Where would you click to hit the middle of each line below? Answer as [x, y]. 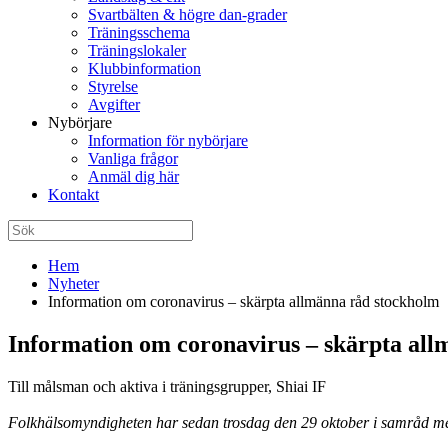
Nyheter [73, 283]
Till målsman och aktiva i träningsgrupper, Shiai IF [167, 386]
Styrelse [113, 86]
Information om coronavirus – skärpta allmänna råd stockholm [243, 301]
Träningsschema [139, 32]
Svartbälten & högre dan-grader [187, 14]
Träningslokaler [137, 50]
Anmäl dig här [133, 176]
